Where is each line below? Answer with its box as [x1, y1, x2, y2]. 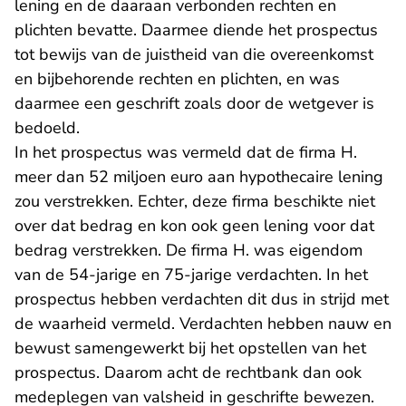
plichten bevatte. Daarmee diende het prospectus [14, 19, 378, 41]
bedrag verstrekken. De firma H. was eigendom [14, 239, 362, 261]
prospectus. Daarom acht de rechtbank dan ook [14, 362, 362, 383]
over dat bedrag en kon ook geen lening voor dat [14, 215, 374, 237]
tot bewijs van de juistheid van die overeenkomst [14, 43, 373, 65]
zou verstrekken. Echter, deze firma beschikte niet [14, 190, 375, 212]
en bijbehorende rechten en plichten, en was [14, 68, 340, 90]
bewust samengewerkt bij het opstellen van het [14, 337, 366, 359]
